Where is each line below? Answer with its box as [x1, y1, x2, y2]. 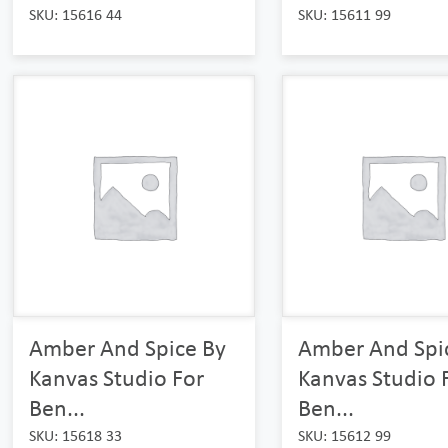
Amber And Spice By [29, 332, 227, 362]
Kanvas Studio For [29, 362, 205, 392]
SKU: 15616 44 [29, 5, 123, 25]
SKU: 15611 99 [297, 5, 391, 25]
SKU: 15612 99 [297, 425, 391, 445]
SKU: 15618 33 [29, 425, 123, 445]
